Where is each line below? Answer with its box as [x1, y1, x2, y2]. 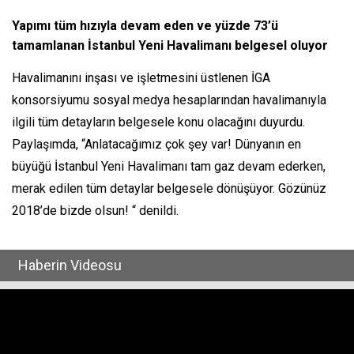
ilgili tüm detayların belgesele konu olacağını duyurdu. [12, 114, 305, 130]
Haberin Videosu [12, 256, 122, 273]
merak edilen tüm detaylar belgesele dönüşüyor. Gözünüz [12, 180, 326, 196]
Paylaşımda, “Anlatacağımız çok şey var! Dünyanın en [12, 136, 301, 152]
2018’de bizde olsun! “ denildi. [12, 202, 179, 218]
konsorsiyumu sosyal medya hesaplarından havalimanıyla [12, 92, 326, 107]
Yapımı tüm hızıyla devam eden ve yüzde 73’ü [12, 17, 278, 33]
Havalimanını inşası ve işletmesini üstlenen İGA [12, 70, 270, 85]
